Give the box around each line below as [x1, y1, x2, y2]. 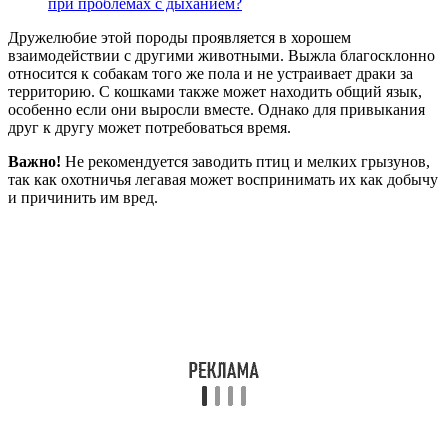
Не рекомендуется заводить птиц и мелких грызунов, [61, 153, 430, 171]
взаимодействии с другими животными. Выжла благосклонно [8, 47, 435, 65]
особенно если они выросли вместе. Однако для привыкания [8, 101, 425, 119]
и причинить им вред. [8, 189, 158, 207]
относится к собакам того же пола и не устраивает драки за [8, 65, 413, 83]
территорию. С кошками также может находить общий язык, [8, 83, 422, 101]
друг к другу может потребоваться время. [8, 119, 291, 137]
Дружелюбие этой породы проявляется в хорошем [8, 29, 351, 47]
